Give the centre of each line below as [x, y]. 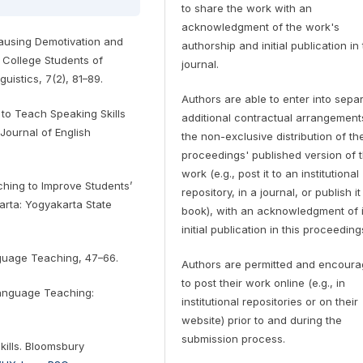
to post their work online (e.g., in [264, 282]
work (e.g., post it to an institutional [271, 173]
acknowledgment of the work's [261, 26]
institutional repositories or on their [270, 301]
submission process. [234, 338]
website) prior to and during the [262, 320]
